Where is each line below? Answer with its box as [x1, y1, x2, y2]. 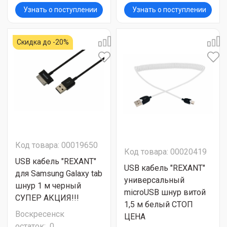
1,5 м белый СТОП [124, 200, 193, 209]
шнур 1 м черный [15, 181, 81, 191]
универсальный [124, 175, 184, 185]
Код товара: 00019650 [15, 140, 98, 150]
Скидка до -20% [17, 38, 69, 46]
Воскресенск [15, 209, 64, 219]
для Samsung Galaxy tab [15, 169, 102, 178]
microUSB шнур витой [124, 187, 206, 197]
